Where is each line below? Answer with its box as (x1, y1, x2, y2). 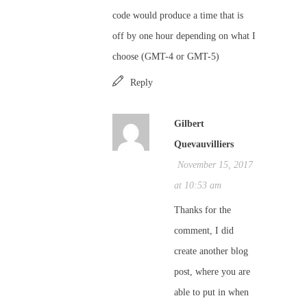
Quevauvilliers (174, 139, 234, 149)
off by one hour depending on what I (112, 31, 256, 41)
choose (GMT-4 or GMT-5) (112, 51, 219, 62)
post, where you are (174, 267, 250, 277)
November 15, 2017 (177, 160, 253, 170)
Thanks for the (174, 205, 231, 215)
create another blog (174, 246, 248, 256)
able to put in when (174, 287, 249, 297)
